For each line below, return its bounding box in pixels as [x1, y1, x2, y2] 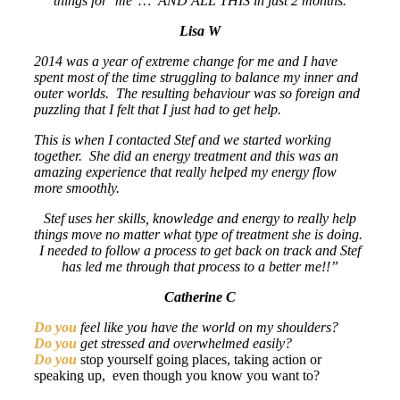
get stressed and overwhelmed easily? [80, 336, 292, 352]
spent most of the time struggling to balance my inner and [34, 70, 358, 86]
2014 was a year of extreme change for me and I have [34, 54, 337, 70]
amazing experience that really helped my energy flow [34, 164, 337, 180]
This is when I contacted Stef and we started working [34, 132, 331, 148]
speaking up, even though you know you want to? [34, 368, 320, 384]
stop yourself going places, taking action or [77, 352, 321, 368]
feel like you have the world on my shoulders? [80, 320, 338, 336]
